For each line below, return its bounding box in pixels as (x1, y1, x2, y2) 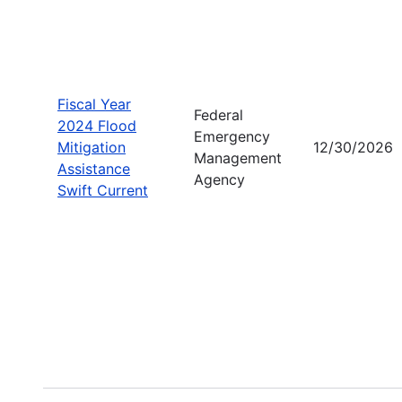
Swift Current (57, 180, 148, 199)
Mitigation (57, 137, 126, 156)
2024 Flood (57, 116, 136, 135)
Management (194, 148, 282, 167)
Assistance (57, 159, 130, 178)
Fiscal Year (57, 94, 131, 113)
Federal (194, 105, 243, 124)
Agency (194, 170, 245, 188)
